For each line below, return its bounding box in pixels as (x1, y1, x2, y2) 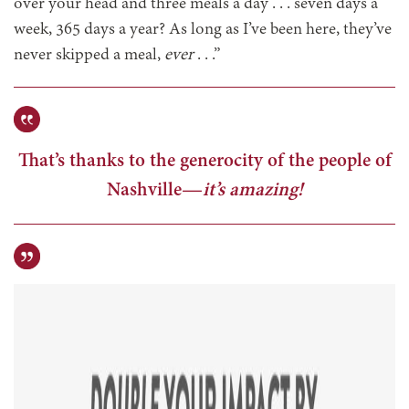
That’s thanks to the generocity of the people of (17, 150, 392, 172)
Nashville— (106, 179, 203, 201)
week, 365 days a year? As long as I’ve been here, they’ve (14, 20, 392, 39)
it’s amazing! (202, 179, 303, 201)
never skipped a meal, (14, 46, 164, 65)
